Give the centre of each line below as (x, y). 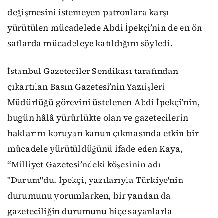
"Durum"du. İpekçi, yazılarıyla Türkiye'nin (95, 180)
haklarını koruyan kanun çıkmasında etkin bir (103, 134)
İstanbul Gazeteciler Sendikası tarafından (93, 71)
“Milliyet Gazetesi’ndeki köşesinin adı (84, 165)
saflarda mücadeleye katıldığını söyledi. (90, 44)
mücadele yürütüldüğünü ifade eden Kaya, (95, 149)
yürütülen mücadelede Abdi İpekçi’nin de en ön (105, 28)
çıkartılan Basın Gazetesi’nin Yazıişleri (86, 87)
